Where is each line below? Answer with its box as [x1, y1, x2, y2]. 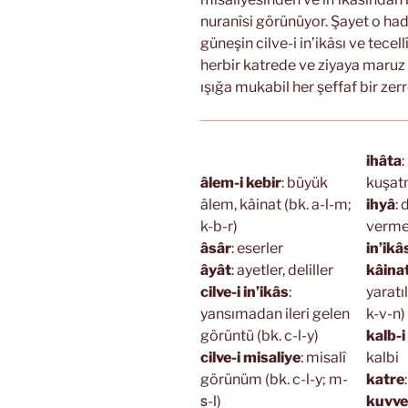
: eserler [231, 239, 283, 257]
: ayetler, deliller [231, 260, 333, 279]
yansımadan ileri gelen [200, 304, 350, 322]
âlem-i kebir [200, 173, 281, 191]
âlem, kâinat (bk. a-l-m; [200, 195, 352, 213]
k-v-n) [366, 304, 405, 322]
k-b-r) [200, 217, 238, 235]
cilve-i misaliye [200, 348, 301, 366]
